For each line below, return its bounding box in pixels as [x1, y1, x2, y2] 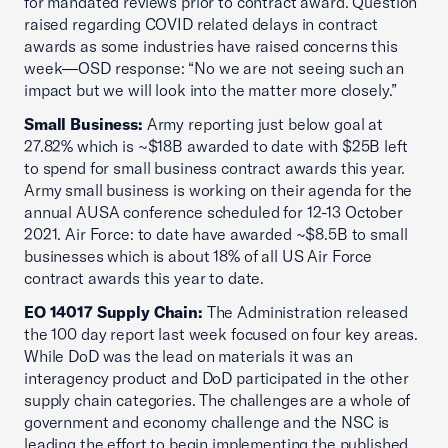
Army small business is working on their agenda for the [24, 180, 413, 200]
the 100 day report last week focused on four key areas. [24, 324, 419, 344]
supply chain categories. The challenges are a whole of [24, 390, 411, 410]
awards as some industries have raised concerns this [24, 36, 398, 56]
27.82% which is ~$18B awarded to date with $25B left [24, 136, 408, 156]
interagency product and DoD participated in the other [24, 368, 409, 388]
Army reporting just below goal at [142, 114, 383, 134]
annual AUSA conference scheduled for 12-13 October [24, 202, 403, 222]
